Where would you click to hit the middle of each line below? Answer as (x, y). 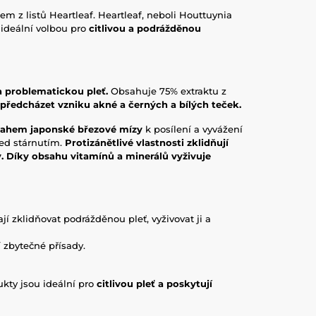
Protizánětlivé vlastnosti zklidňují (147, 142)
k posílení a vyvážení (194, 129)
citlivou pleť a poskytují (154, 284)
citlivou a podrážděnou (145, 28)
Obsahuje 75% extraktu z (167, 91)
